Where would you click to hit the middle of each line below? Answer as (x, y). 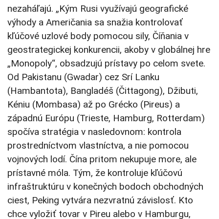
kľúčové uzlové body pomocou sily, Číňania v (98, 36)
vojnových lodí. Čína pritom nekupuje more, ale (102, 159)
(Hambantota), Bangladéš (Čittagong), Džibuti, (103, 91)
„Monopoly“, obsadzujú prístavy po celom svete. (106, 64)
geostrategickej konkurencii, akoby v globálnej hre (109, 50)
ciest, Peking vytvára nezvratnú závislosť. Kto (100, 200)
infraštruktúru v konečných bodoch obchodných (105, 187)
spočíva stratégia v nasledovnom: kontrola (94, 132)
